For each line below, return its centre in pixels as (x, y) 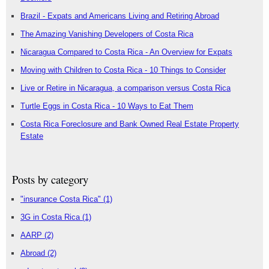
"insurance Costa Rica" (62, 199)
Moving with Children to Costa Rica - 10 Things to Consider (123, 70)
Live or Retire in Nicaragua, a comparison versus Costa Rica (125, 88)
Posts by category (50, 180)
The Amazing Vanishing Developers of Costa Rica (107, 34)
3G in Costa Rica (51, 217)
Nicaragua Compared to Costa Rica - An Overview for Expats (126, 52)
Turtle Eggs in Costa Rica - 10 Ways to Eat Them (107, 106)
